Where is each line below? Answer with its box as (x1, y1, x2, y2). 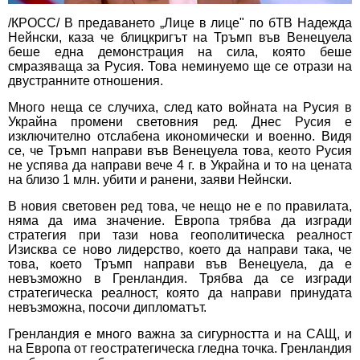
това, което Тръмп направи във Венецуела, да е (8, 257, 352, 272)
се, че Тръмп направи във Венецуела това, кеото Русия (8, 144, 352, 158)
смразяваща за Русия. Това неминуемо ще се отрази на (8, 59, 352, 74)
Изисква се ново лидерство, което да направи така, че (8, 243, 352, 257)
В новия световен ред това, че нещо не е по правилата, (8, 199, 352, 214)
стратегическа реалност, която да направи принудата (8, 286, 352, 301)
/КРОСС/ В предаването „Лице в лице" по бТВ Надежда (8, 16, 352, 31)
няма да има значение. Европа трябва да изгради (8, 214, 352, 228)
